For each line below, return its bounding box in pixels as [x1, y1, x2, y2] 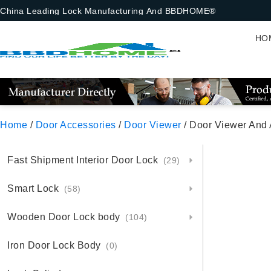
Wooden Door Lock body [7, 212, 123, 222]
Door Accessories [35, 120, 116, 130]
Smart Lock [7, 183, 62, 194]
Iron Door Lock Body [7, 240, 103, 250]
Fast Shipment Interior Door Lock [7, 155, 161, 165]
